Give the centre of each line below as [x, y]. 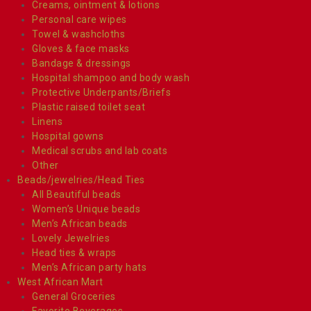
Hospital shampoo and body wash [111, 77]
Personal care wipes [79, 19]
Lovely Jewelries [71, 238]
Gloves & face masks [81, 48]
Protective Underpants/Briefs [101, 92]
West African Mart [60, 281]
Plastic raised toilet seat [89, 107]
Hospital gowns [68, 136]
